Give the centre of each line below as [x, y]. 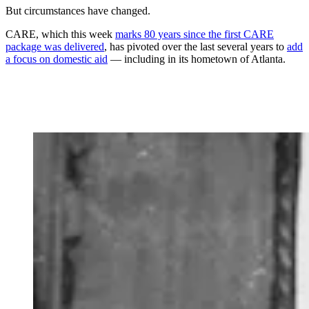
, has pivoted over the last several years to [196, 46]
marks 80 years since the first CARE [195, 34]
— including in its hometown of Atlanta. [197, 59]
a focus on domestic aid [57, 59]
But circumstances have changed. [78, 10]
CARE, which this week [60, 34]
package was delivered [55, 46]
